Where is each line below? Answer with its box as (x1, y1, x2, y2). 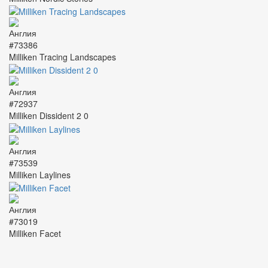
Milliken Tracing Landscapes (9, 50, 116, 63)
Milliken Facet (9, 227, 61, 239)
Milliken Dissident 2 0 (9, 109, 89, 122)
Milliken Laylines (9, 168, 71, 181)
